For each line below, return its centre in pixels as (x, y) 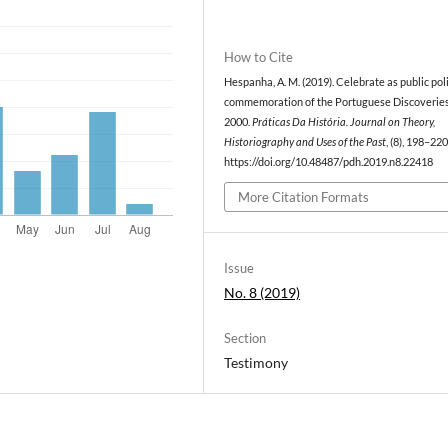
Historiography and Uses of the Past (305, 141)
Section (245, 338)
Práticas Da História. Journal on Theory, (344, 121)
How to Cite (259, 56)
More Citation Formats (304, 197)
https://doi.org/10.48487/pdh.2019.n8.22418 (329, 161)
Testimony (256, 363)
